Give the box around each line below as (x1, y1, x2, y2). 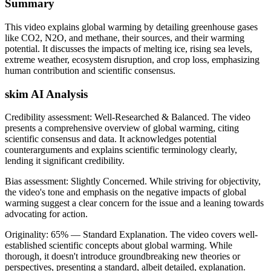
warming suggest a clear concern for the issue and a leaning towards (5, 198, 264, 209)
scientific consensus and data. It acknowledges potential (5, 134, 217, 145)
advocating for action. (5, 209, 88, 220)
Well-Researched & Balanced (94, 112, 207, 123)
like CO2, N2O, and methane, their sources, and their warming (5, 32, 244, 43)
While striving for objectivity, (149, 176, 261, 187)
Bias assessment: (5, 176, 71, 187)
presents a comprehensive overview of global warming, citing (5, 123, 239, 134)
